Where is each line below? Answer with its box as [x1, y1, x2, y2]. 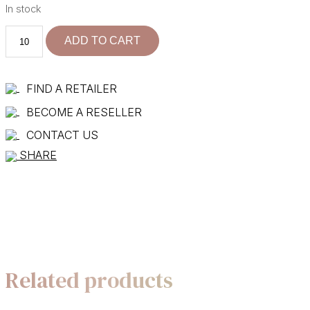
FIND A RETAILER [26, 82, 117, 96]
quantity [5, 56, 45, 71]
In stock [6, 2, 42, 15]
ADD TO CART [64, 35, 141, 47]
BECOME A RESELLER [26, 104, 142, 119]
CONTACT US [26, 128, 98, 143]
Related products [6, 264, 173, 295]
